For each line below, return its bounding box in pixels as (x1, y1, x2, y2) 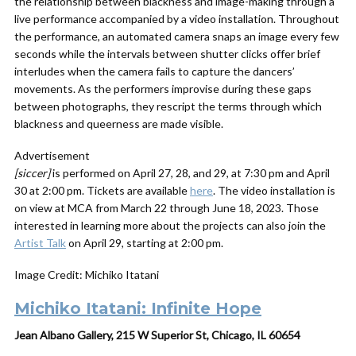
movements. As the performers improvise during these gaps (14, 82, 311, 95)
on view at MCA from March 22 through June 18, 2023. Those (14, 201, 319, 215)
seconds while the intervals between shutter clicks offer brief (14, 47, 320, 60)
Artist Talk (14, 236, 66, 250)
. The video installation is (213, 184, 335, 197)
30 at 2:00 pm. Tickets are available (14, 184, 190, 197)
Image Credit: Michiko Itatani (14, 268, 159, 281)
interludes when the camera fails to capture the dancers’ (14, 64, 295, 78)
